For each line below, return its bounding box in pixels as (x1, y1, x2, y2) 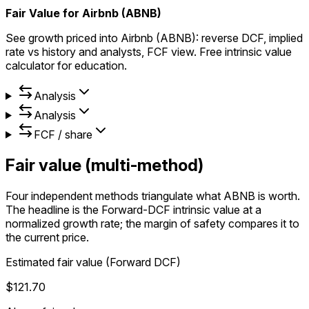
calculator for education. (6, 58, 127, 72)
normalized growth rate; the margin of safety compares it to (6, 216, 299, 230)
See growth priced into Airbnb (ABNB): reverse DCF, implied (6, 30, 303, 45)
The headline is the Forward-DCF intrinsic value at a (6, 202, 261, 217)
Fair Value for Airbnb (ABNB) (6, 6, 161, 20)
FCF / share (33, 127, 92, 141)
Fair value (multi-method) (6, 154, 203, 175)
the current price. (6, 230, 89, 244)
